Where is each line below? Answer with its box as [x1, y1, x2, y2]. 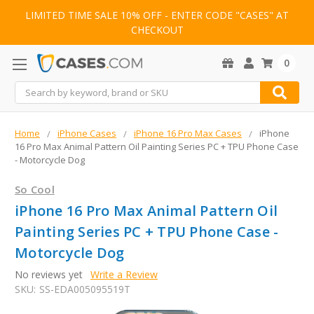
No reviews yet [15, 268, 83, 282]
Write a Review [90, 268, 158, 282]
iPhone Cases [57, 127, 116, 140]
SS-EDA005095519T [39, 282, 130, 296]
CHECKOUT [130, 23, 184, 37]
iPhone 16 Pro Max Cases [134, 127, 242, 140]
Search [15, 82, 46, 96]
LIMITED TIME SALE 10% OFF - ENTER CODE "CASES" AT [25, 8, 289, 22]
